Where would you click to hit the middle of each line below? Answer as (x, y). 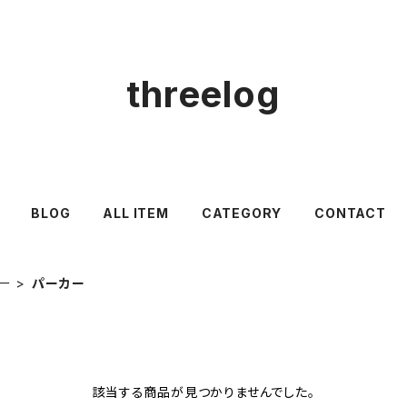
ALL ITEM (136, 213)
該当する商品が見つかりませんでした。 (203, 392)
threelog (203, 94)
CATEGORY (242, 213)
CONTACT (350, 213)
